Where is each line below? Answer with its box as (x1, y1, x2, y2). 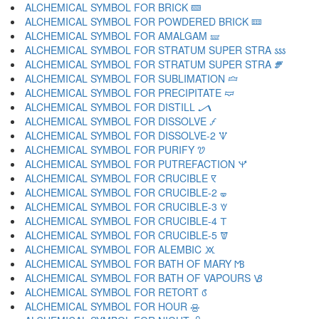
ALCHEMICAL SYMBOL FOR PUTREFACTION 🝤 (25, 157, 247, 171)
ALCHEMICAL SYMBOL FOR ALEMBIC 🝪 (25, 242, 215, 256)
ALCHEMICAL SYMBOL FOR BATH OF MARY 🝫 (25, 256, 245, 271)
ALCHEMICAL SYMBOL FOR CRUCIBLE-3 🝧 (25, 199, 228, 214)
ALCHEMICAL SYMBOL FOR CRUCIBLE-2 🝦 (25, 185, 226, 199)
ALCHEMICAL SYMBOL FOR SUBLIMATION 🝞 (25, 71, 238, 85)
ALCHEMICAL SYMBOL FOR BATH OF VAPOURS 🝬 (25, 271, 263, 285)
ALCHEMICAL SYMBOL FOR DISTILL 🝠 (25, 100, 211, 114)
